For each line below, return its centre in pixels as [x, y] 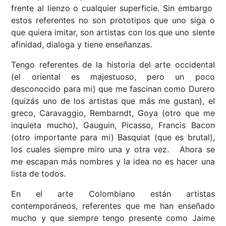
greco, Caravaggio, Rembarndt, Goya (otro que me [113, 113]
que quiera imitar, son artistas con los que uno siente [113, 33]
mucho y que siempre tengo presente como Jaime [113, 218]
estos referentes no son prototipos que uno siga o [113, 20]
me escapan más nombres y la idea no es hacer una [113, 162]
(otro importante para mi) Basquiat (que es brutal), [113, 137]
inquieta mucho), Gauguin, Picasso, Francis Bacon [113, 125]
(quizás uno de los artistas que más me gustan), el [113, 101]
